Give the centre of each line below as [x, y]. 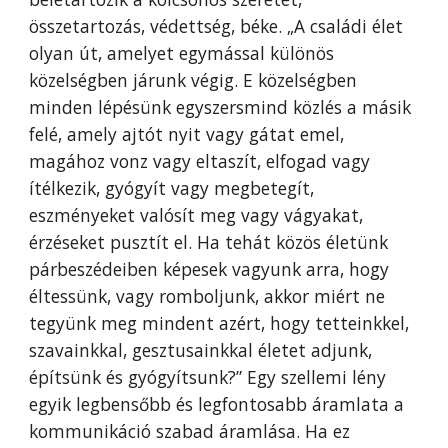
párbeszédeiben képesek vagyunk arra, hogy [209, 269]
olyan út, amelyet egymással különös [182, 53]
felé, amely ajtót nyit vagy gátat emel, [187, 134]
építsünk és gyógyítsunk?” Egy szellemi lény [208, 377]
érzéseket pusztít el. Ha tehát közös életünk [209, 242]
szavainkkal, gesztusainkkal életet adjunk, [201, 350]
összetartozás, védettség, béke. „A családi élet [216, 26]
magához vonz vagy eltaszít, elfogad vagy [200, 161]
